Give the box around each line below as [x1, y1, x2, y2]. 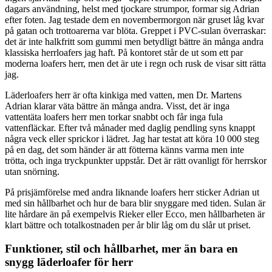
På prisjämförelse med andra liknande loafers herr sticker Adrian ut [5, 187, 259, 198]
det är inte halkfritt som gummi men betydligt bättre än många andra [5, 36, 263, 47]
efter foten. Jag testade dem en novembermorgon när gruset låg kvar [5, 15, 264, 25]
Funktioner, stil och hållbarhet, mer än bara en [5, 242, 238, 255]
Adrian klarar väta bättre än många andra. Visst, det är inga [5, 101, 229, 112]
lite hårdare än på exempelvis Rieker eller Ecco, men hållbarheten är [5, 209, 265, 220]
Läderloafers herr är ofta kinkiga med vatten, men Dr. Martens [5, 90, 242, 101]
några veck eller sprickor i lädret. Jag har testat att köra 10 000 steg [5, 134, 259, 144]
